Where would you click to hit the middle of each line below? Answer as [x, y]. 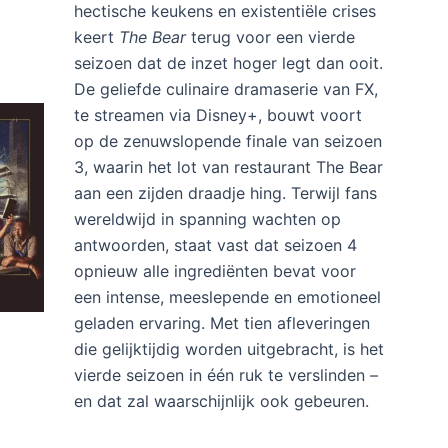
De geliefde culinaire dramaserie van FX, [225, 389]
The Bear [152, 337]
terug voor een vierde [270, 337]
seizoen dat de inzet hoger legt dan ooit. [228, 363]
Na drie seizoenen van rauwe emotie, [213, 285]
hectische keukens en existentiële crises [224, 311]
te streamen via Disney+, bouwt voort [217, 415]
